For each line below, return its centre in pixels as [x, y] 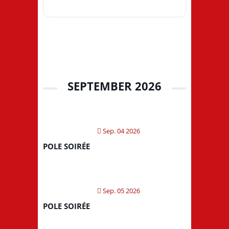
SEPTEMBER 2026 [114, 86]
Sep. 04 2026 [121, 131]
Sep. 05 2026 [121, 190]
